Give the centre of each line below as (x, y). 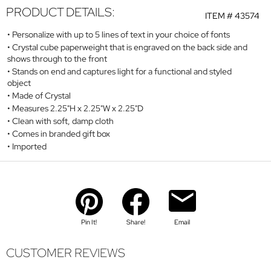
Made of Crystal (41, 95)
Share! (135, 222)
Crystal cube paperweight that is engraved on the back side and (130, 47)
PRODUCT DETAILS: (60, 12)
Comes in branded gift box (61, 133)
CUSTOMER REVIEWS (66, 253)
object (19, 83)
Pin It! (89, 222)
